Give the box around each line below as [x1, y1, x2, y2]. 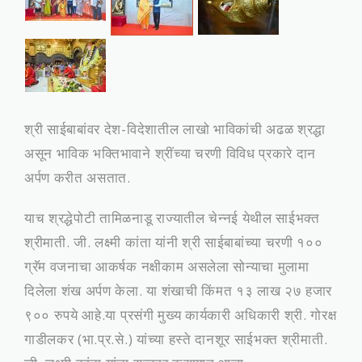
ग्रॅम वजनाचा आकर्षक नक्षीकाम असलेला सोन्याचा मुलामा [24, 257, 309, 276]
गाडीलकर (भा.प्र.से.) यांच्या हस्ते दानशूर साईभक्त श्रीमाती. [24, 330, 328, 348]
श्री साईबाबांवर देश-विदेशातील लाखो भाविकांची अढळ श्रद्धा [24, 120, 326, 138]
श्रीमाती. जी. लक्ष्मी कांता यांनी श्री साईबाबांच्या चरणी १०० [24, 233, 323, 251]
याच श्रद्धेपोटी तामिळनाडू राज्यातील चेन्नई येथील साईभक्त [24, 208, 320, 227]
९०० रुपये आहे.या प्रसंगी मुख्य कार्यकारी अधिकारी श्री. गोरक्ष [24, 305, 337, 324]
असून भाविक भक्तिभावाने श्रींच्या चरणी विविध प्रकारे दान [24, 144, 317, 162]
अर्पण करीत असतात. [24, 168, 131, 187]
